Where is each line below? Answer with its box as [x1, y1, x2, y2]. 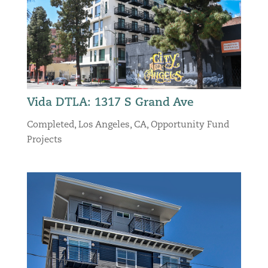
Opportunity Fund [150, 120, 229, 130]
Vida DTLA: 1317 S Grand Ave [26, 97, 194, 109]
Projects [26, 135, 62, 145]
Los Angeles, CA [78, 120, 147, 130]
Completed [26, 120, 74, 130]
